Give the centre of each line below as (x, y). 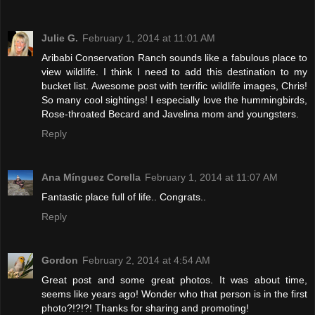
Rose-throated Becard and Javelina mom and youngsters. (170, 114)
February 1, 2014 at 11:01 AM (149, 38)
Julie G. (60, 38)
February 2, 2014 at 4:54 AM (146, 261)
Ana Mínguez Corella (91, 178)
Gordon (60, 261)
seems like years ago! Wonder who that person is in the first (174, 294)
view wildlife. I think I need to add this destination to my (174, 72)
